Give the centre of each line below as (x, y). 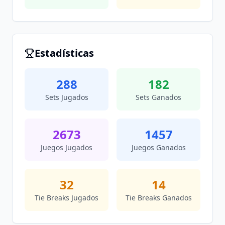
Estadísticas (64, 53)
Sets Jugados (67, 97)
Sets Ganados (158, 97)
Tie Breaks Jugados (67, 198)
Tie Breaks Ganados (158, 198)
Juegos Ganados (158, 147)
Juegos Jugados (67, 147)
